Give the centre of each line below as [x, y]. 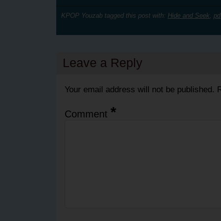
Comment [87, 114]
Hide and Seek [189, 16]
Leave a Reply [102, 62]
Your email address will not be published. [139, 89]
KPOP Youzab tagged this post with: [114, 16]
